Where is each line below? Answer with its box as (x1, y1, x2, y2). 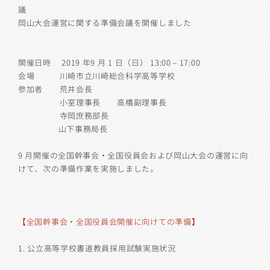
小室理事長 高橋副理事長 (18, 96, 183, 108)
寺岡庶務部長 (18, 110, 109, 121)
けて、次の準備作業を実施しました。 (18, 163, 159, 174)
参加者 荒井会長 (18, 83, 109, 95)
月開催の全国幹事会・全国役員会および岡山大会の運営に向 (25, 149, 248, 161)
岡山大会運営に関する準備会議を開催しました (18, 17, 192, 28)
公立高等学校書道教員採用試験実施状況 (27, 242, 176, 254)
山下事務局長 (58, 123, 149, 134)
